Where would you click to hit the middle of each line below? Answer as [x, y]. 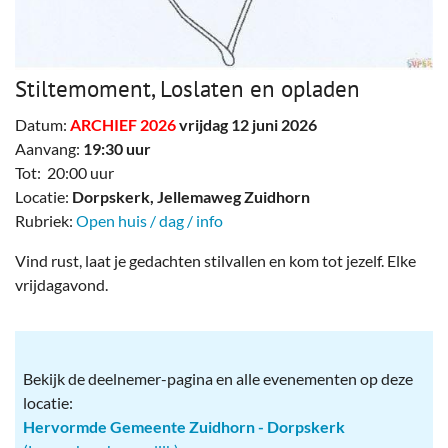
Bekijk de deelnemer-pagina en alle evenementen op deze [218, 378]
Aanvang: [49, 148]
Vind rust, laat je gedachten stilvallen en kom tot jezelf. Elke [215, 260]
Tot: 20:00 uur [64, 172]
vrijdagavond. [63, 284]
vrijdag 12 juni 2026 [248, 124]
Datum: [42, 124]
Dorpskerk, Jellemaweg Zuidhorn [191, 196]
